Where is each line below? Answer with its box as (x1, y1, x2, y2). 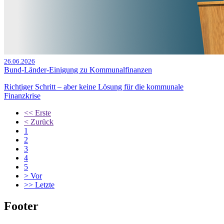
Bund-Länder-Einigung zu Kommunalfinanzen (4, 65, 152, 74)
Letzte (35, 180, 54, 189)
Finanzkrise (4, 91, 40, 100)
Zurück (30, 117, 53, 126)
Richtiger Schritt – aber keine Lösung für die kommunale (4, 82, 183, 91)
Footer (4, 199, 38, 213)
